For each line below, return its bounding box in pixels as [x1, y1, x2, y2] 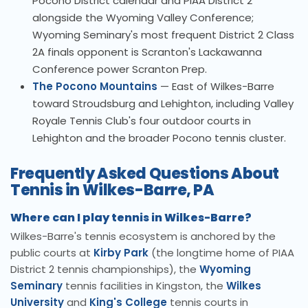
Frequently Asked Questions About [10, 163, 279, 185]
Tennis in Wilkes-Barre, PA [10, 179, 214, 201]
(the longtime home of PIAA [148, 245, 294, 261]
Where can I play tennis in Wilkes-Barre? [10, 210, 252, 226]
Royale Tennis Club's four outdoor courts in [32, 113, 251, 129]
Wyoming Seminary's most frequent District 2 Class [32, 27, 294, 43]
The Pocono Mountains [32, 79, 157, 94]
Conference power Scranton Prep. [32, 62, 207, 77]
